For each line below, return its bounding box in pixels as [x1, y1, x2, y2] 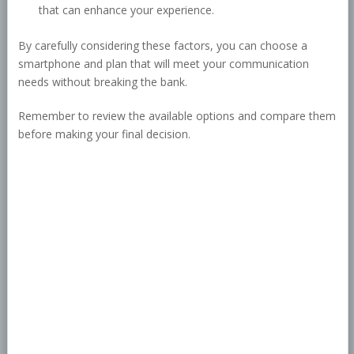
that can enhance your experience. [39, 2, 215, 18]
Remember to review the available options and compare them [17, 108, 336, 124]
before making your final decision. [17, 126, 190, 142]
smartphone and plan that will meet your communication [17, 56, 309, 72]
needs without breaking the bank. [17, 74, 187, 90]
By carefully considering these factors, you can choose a [17, 38, 307, 54]
